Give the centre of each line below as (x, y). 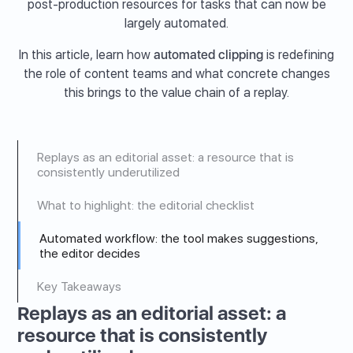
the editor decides (90, 253)
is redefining (299, 55)
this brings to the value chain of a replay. (176, 93)
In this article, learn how (86, 55)
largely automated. (176, 24)
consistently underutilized (109, 172)
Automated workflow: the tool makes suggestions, (179, 238)
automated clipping (208, 55)
